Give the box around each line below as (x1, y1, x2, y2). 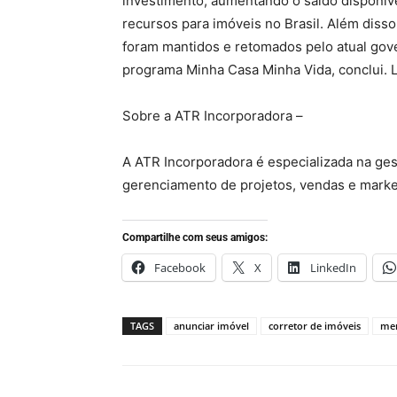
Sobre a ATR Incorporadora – (122, 107, 303, 124)
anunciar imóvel (174, 319, 249, 332)
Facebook (154, 260, 206, 276)
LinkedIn (310, 260, 356, 276)
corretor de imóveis (269, 319, 361, 332)
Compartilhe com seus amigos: (122, 231, 268, 244)
